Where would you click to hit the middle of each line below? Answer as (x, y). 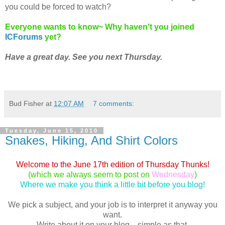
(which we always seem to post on (90, 174)
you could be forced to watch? (58, 7)
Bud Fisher (26, 104)
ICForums (24, 37)
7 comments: (114, 104)
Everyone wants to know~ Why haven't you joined (100, 27)
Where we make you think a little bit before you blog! (113, 184)
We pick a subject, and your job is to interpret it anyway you (113, 204)
